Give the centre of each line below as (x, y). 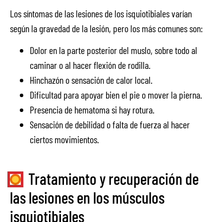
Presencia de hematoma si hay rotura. (92, 110)
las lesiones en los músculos (87, 197)
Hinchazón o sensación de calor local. (91, 80)
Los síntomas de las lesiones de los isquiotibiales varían (101, 13)
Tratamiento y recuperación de (113, 178)
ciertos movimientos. (64, 139)
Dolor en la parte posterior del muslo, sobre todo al (113, 50)
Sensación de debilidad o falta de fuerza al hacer (110, 125)
